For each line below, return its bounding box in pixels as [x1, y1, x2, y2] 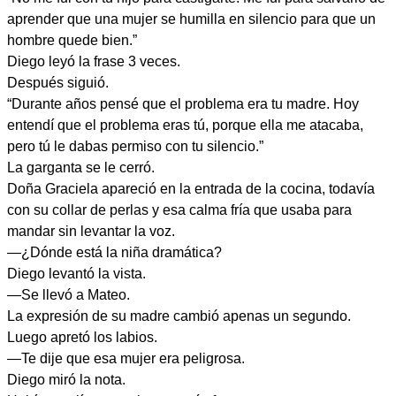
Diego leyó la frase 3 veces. [7, 54, 180, 69]
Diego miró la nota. [7, 372, 126, 387]
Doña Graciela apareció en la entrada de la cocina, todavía [7, 181, 375, 196]
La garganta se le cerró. [7, 160, 155, 175]
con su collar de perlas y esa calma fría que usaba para [7, 202, 352, 217]
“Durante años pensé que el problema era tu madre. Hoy [7, 96, 359, 111]
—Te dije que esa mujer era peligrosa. [7, 351, 245, 366]
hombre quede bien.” [7, 33, 137, 48]
